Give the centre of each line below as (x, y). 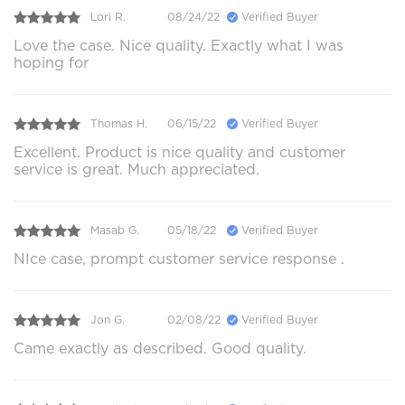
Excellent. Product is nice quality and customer (179, 152)
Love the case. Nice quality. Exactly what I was (179, 45)
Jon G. (108, 320)
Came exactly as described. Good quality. (160, 348)
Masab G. (115, 231)
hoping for (51, 62)
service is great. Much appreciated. (137, 169)
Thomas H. (119, 124)
